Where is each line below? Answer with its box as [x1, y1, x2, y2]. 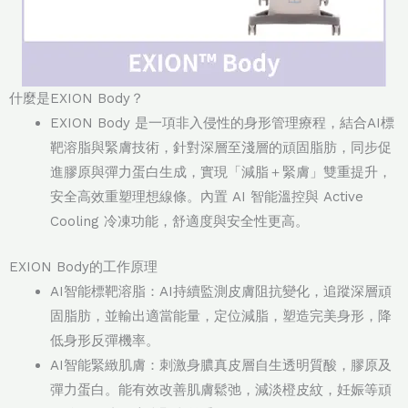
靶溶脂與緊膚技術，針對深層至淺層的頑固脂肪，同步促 [50, 139, 392, 157]
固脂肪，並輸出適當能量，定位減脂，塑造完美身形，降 [50, 307, 392, 324]
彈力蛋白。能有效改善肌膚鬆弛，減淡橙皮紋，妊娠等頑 [50, 381, 392, 398]
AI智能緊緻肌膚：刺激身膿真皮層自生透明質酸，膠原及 [50, 356, 392, 373]
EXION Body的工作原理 [9, 258, 158, 275]
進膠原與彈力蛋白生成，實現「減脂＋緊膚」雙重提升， [50, 164, 392, 181]
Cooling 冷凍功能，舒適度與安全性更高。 [50, 213, 309, 230]
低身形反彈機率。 [50, 331, 159, 349]
